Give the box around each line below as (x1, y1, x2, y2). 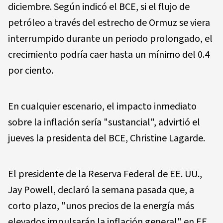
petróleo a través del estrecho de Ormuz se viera (8, 15, 210, 30)
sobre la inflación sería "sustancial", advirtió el (8, 115, 200, 129)
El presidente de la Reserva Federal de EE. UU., (8, 167, 202, 181)
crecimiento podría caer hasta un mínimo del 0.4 (8, 47, 210, 62)
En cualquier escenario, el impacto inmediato (8, 99, 197, 113)
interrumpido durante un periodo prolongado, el (8, 31, 213, 46)
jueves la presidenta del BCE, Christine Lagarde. (8, 131, 205, 145)
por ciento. (8, 63, 53, 78)
